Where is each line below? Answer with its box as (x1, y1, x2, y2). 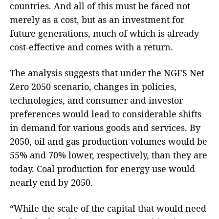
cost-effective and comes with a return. (10, 41, 173, 53)
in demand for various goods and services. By (10, 122, 200, 133)
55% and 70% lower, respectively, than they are (10, 149, 207, 161)
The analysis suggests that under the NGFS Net (10, 67, 204, 79)
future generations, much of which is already (10, 27, 199, 39)
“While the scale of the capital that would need (10, 202, 206, 214)
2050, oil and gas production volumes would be (10, 135, 207, 147)
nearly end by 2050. (10, 176, 93, 188)
